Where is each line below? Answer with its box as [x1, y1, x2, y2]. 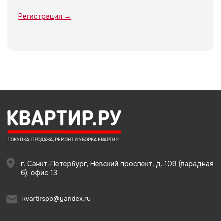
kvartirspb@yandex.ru [22, 194, 91, 203]
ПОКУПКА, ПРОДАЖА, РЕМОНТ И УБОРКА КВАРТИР [7, 137, 118, 143]
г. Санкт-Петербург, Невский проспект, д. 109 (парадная [20, 159, 214, 169]
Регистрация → [18, 11, 72, 21]
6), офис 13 [20, 168, 57, 178]
